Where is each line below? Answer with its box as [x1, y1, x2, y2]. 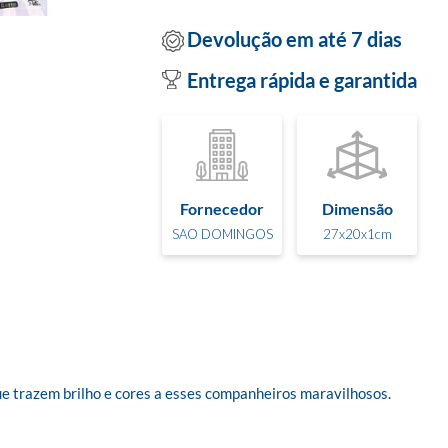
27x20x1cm [322, 225, 392, 242]
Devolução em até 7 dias [187, 26, 402, 51]
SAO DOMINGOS [171, 225, 273, 242]
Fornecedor [180, 198, 264, 218]
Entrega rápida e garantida [187, 68, 417, 92]
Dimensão [321, 198, 393, 218]
